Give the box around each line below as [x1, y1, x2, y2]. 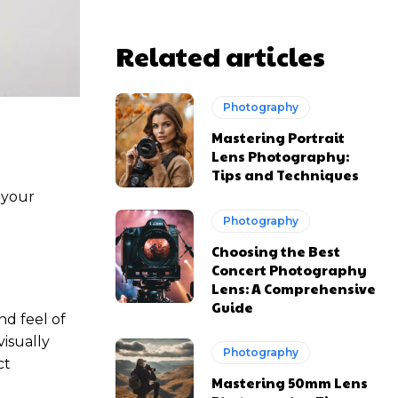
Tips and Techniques [211, 165, 360, 185]
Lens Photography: [211, 147, 350, 166]
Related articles [115, 36, 325, 74]
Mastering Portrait [211, 128, 346, 147]
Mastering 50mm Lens [211, 373, 369, 393]
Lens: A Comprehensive [211, 278, 377, 298]
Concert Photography [211, 259, 368, 279]
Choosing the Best [211, 241, 341, 260]
